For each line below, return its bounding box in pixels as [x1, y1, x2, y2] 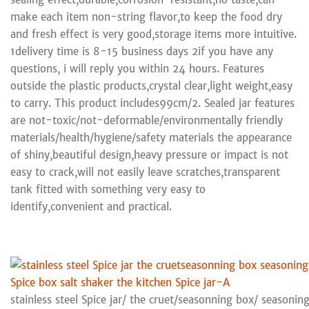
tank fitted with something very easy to [10, 182, 206, 196]
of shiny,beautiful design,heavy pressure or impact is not [10, 148, 288, 161]
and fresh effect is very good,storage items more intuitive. [10, 27, 297, 41]
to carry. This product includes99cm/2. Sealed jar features [10, 96, 295, 110]
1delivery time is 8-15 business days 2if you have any [10, 44, 273, 58]
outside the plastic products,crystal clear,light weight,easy [10, 79, 292, 92]
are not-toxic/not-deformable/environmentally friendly [10, 113, 283, 127]
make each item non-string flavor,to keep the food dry [10, 10, 282, 23]
